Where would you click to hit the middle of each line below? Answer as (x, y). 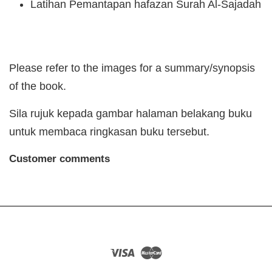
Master (176, 251)
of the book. (38, 86)
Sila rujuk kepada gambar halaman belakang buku (131, 113)
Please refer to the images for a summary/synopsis (132, 68)
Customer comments (59, 158)
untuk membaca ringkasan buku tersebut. (111, 131)
